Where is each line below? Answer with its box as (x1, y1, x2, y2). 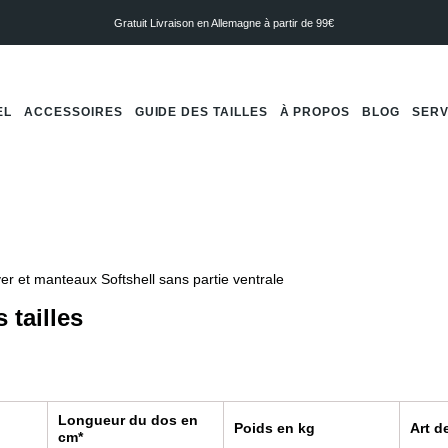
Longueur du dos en (57, 413, 198, 429)
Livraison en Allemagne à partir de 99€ (150, 16, 334, 29)
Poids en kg (233, 421, 315, 437)
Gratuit (114, 16, 147, 29)
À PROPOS (279, 105, 351, 119)
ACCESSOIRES (24, 105, 123, 119)
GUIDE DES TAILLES (134, 105, 268, 119)
